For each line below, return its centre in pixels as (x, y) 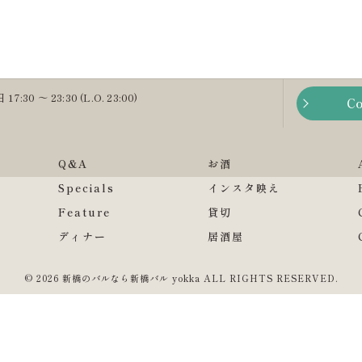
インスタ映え (244, 188)
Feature (84, 212)
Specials (86, 188)
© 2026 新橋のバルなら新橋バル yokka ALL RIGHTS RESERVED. (181, 278)
